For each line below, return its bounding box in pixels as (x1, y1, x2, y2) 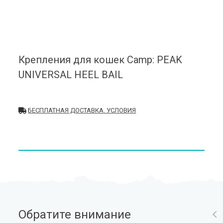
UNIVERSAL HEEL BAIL (18, 69, 123, 81)
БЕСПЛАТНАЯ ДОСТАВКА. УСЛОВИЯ (28, 107, 136, 114)
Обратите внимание (18, 208, 131, 222)
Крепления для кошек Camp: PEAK (18, 54, 183, 66)
